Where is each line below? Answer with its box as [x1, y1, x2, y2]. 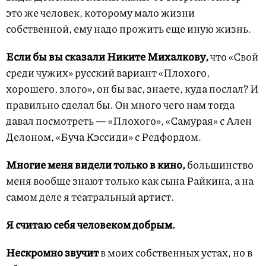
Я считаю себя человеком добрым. [6, 216, 175, 232]
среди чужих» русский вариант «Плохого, [6, 64, 210, 80]
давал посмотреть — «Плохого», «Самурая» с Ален [6, 112, 252, 128]
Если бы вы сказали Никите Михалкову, [6, 48, 210, 64]
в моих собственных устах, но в [100, 244, 252, 260]
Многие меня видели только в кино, [6, 156, 185, 172]
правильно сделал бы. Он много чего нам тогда [6, 96, 235, 112]
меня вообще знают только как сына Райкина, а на [6, 172, 254, 188]
